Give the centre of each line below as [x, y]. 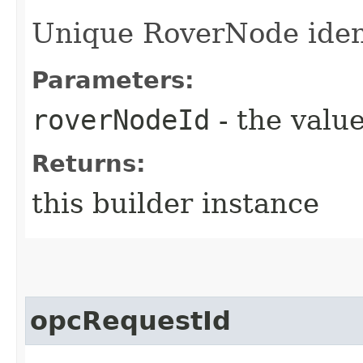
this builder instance [175, 203]
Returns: [89, 163]
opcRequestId [130, 320]
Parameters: [113, 80]
